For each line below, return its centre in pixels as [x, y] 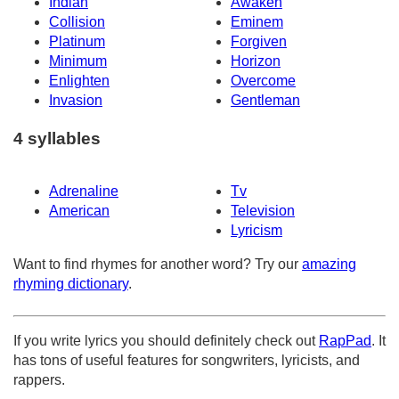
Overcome [263, 81]
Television [263, 210]
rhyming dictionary [71, 283]
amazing [329, 264]
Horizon [256, 61]
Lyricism [256, 230]
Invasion [76, 101]
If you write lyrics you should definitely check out [166, 340]
